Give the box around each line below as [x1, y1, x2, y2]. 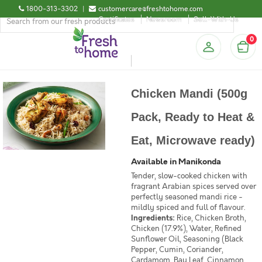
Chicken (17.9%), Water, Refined [131, 223, 242, 234]
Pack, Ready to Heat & [131, 111, 254, 123]
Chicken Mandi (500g [131, 87, 247, 100]
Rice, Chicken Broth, [175, 213, 246, 223]
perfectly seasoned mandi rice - [131, 192, 243, 202]
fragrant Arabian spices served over [131, 181, 256, 192]
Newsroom [146, 15, 182, 24]
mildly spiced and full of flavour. [131, 202, 245, 213]
